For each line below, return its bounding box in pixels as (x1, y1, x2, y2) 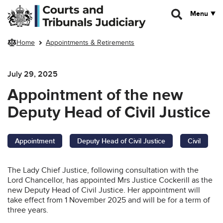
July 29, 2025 (7, 69, 58, 79)
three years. (7, 205, 48, 215)
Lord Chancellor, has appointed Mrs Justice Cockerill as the (7, 175, 213, 185)
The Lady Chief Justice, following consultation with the (7, 165, 199, 175)
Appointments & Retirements (46, 38, 134, 47)
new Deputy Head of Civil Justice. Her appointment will (7, 185, 200, 195)
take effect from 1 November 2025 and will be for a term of (7, 195, 210, 205)
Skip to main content (7, 4, 70, 13)
